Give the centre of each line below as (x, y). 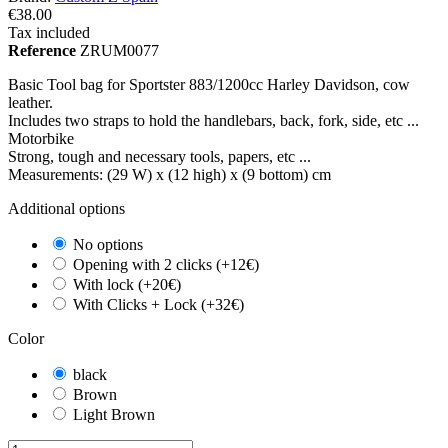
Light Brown (114, 415)
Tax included (49, 33)
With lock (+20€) (127, 285)
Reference (44, 51)
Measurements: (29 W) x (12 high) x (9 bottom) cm (169, 175)
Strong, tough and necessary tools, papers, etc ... (159, 157)
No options (108, 245)
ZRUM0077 (119, 51)
